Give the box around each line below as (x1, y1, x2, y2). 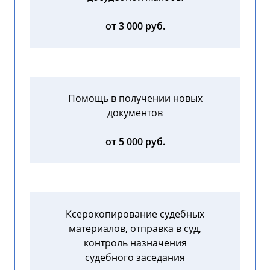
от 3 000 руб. (105, 19, 165, 33)
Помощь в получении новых (67, 92, 202, 105)
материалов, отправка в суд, (69, 222, 201, 236)
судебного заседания (85, 251, 185, 265)
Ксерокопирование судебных (66, 207, 204, 221)
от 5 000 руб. (105, 135, 165, 149)
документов (107, 106, 163, 120)
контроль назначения (83, 236, 187, 250)
